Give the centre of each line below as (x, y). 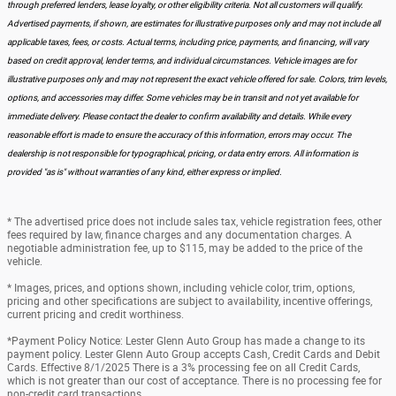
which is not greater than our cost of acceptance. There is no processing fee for (194, 381)
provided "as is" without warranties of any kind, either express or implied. (145, 171)
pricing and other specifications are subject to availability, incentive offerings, (190, 301)
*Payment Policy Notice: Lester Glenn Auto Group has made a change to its (186, 341)
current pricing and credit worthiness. (95, 314)
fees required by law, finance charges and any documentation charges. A (179, 235)
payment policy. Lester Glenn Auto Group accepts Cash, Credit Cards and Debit (194, 354)
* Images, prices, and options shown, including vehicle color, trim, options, (181, 288)
